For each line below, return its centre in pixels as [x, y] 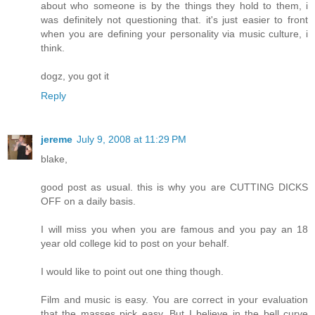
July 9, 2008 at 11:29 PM [131, 139]
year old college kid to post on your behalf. [135, 243]
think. [53, 47]
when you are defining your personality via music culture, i [174, 33]
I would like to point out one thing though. [132, 271]
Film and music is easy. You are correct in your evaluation [174, 299]
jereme [57, 139]
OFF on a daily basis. [88, 201]
